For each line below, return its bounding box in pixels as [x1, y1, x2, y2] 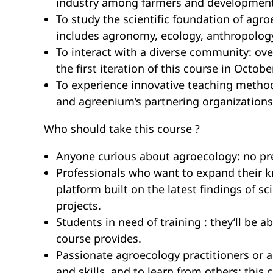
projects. [56, 198, 101, 213]
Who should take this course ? [44, 121, 200, 136]
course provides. [56, 231, 141, 246]
